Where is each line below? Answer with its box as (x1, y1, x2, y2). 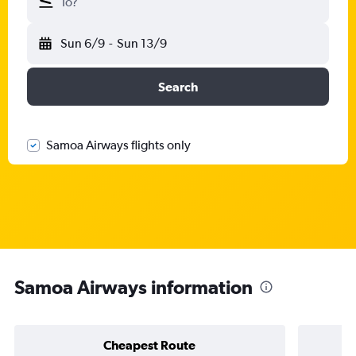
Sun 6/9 (60, 36, 105, 51)
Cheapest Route (103, 337, 196, 352)
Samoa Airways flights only (46, 137, 191, 153)
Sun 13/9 (116, 36, 167, 51)
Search (158, 79, 198, 94)
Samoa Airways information (14, 275, 253, 298)
